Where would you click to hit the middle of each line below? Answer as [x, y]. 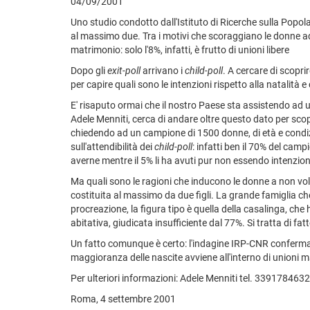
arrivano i [163, 70]
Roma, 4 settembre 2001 [123, 299]
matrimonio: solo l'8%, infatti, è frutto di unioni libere [180, 49]
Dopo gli [89, 70]
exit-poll [124, 70]
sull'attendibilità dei [112, 146]
